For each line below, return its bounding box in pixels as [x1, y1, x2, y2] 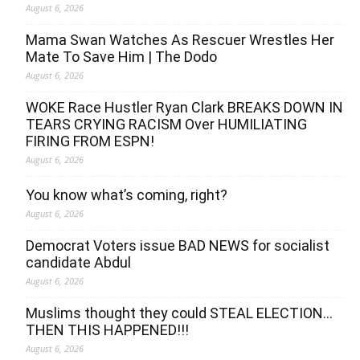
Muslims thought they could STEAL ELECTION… [26, 305, 333, 322]
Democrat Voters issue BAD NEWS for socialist [26, 237, 329, 255]
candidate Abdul [26, 254, 131, 272]
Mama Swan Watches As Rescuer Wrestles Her [26, 31, 334, 49]
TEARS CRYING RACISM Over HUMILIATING [26, 116, 307, 133]
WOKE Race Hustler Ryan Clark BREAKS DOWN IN [26, 99, 343, 117]
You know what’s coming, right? [26, 186, 227, 204]
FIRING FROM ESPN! [26, 133, 154, 150]
